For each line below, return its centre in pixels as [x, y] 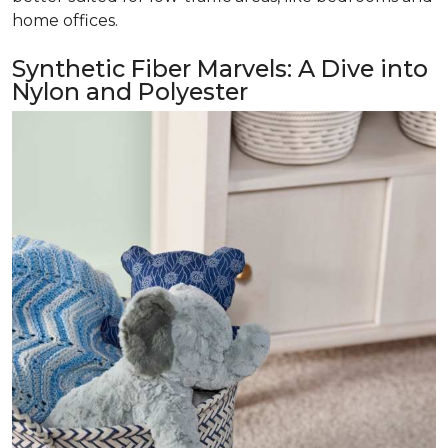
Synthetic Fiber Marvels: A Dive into [220, 68]
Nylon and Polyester [130, 91]
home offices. [65, 20]
